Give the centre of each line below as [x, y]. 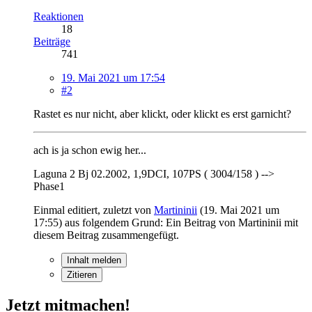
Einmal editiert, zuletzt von [94, 210]
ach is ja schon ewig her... [90, 150]
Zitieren [82, 274]
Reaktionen [58, 16]
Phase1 [49, 186]
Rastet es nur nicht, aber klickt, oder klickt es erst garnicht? [162, 114]
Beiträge [52, 41]
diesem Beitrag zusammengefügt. [106, 235]
